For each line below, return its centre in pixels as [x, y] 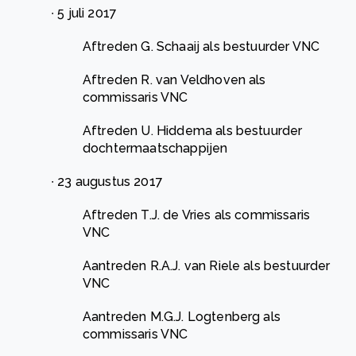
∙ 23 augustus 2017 [109, 182]
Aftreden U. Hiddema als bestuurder [193, 131]
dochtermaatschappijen [157, 149]
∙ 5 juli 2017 [86, 14]
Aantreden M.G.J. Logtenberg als [182, 317]
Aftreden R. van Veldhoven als [174, 80]
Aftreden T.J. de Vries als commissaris [197, 215]
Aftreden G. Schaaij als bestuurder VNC [203, 47]
